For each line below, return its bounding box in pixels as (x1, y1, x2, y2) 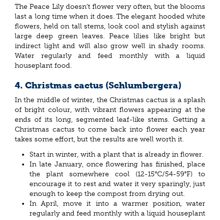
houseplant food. (15, 61, 74, 70)
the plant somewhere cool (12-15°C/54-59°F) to (29, 169, 205, 178)
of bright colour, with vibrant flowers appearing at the (15, 106, 205, 114)
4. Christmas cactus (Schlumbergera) (15, 80, 181, 91)
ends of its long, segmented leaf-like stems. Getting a (15, 115, 205, 124)
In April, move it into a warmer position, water (29, 199, 205, 208)
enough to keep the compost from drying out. (29, 189, 185, 198)
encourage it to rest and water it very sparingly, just (29, 179, 205, 188)
